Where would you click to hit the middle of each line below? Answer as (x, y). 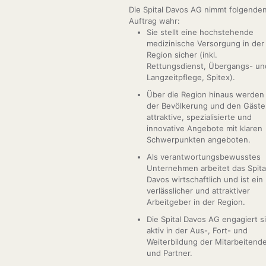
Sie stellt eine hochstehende (200, 32)
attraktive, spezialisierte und (199, 117)
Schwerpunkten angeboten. (199, 140)
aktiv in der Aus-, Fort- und (197, 230)
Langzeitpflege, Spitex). (191, 77)
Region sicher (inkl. (182, 55)
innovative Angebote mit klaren (205, 128)
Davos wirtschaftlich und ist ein (205, 179)
